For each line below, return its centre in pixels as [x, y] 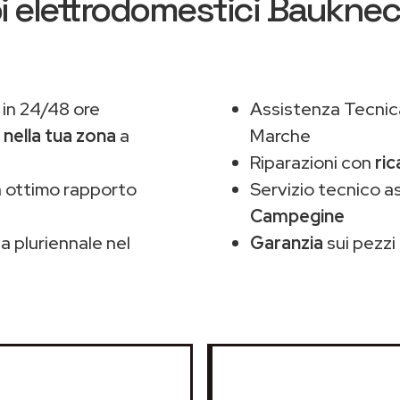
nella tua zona [60, 136]
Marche [280, 136]
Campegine [297, 216]
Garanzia [287, 243]
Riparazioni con [312, 162]
